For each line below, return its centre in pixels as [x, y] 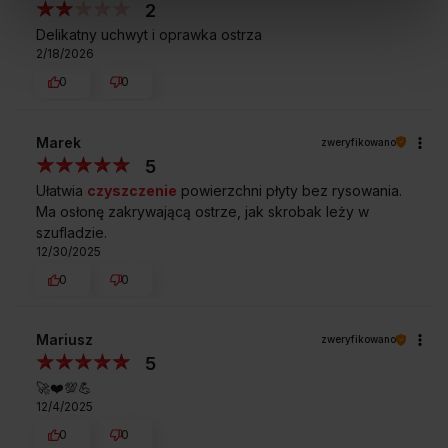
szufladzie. [71, 232]
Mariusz [64, 340]
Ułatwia [61, 190]
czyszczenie [132, 190]
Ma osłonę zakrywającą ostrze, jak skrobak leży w [202, 211]
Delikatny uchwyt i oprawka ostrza [149, 35]
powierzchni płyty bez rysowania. [289, 190]
